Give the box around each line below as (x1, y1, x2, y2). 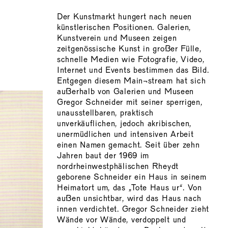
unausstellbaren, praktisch (57, 109, 154, 117)
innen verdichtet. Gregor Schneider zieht (57, 206, 209, 213)
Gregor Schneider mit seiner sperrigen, (57, 99, 203, 106)
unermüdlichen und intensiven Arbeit (57, 131, 194, 138)
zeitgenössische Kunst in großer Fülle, (57, 45, 202, 53)
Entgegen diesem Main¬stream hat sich (57, 77, 206, 85)
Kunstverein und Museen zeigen (57, 35, 177, 42)
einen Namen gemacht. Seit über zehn (57, 141, 200, 149)
